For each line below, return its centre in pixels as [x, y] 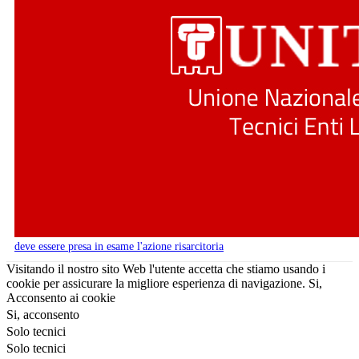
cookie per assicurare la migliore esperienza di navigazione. [156, 283]
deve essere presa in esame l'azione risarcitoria [119, 246]
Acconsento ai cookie [61, 297]
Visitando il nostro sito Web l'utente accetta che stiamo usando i [166, 268]
